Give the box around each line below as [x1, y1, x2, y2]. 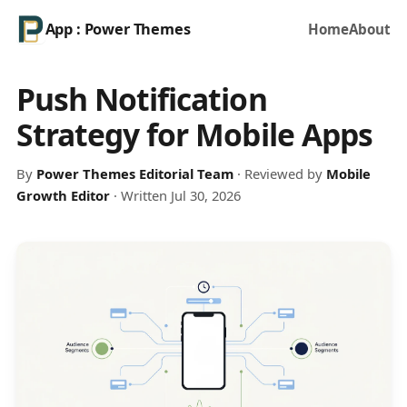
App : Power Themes [45, 19, 191, 39]
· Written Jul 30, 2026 [109, 186, 241, 205]
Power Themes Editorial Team [35, 164, 233, 184]
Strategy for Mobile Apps [15, 113, 373, 155]
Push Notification [15, 77, 267, 120]
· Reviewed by [233, 164, 326, 184]
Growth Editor [15, 186, 110, 205]
